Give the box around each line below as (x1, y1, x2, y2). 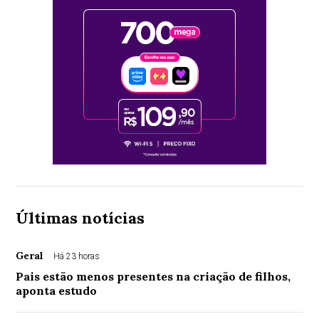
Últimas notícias (16, 208, 145, 229)
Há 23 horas (53, 251, 100, 262)
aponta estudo (16, 283, 98, 298)
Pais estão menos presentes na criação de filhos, (16, 269, 291, 284)
